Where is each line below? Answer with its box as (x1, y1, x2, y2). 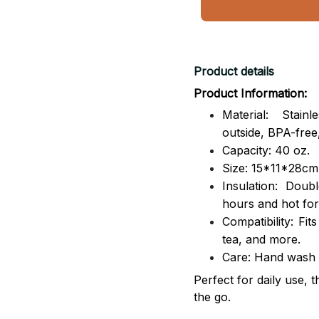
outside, (222, 125, 268, 140)
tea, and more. (222, 232, 300, 247)
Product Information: (194, 85, 307, 100)
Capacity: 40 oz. (222, 143, 310, 158)
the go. (194, 289, 231, 304)
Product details (194, 64, 274, 79)
